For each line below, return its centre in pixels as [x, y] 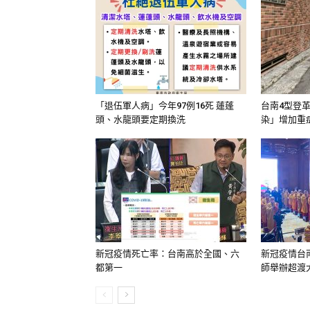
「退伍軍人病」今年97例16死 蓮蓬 [165, 106]
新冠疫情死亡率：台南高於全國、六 [167, 254]
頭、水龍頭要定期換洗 [140, 119]
